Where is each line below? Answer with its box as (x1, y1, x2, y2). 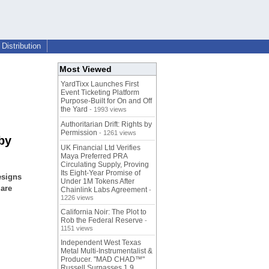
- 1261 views (97, 129, 136, 137)
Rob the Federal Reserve (61, 216, 143, 225)
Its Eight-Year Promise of (61, 169, 141, 178)
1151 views (61, 225, 93, 232)
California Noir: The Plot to (61, 208, 147, 217)
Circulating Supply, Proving (61, 160, 149, 169)
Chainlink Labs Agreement (61, 186, 147, 195)
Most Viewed (59, 64, 112, 74)
